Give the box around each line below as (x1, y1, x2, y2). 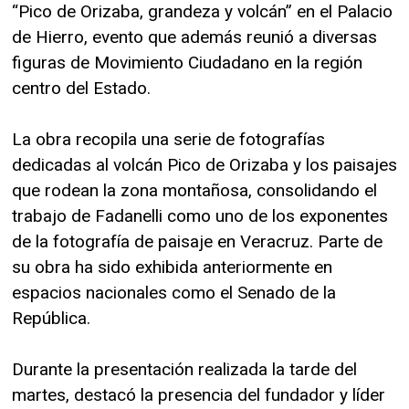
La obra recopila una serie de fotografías (12, 128, 325, 150)
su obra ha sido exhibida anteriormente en (12, 256, 332, 278)
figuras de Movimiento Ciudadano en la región (12, 51, 362, 73)
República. (12, 307, 90, 329)
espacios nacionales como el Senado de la (12, 281, 336, 303)
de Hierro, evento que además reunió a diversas (12, 26, 377, 47)
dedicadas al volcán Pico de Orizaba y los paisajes (12, 153, 397, 175)
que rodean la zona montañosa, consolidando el (12, 179, 377, 201)
